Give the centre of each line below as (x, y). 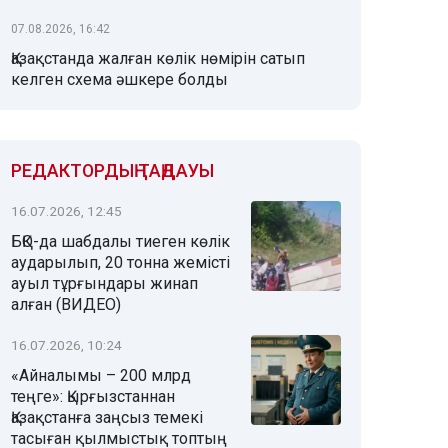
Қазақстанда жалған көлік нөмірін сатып (158, 58)
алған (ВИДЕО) (66, 304)
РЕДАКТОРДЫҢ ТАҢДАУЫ (112, 170)
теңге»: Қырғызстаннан (93, 396)
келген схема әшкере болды (119, 79)
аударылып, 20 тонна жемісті (120, 262)
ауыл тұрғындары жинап (104, 283)
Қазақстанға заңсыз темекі (107, 417)
